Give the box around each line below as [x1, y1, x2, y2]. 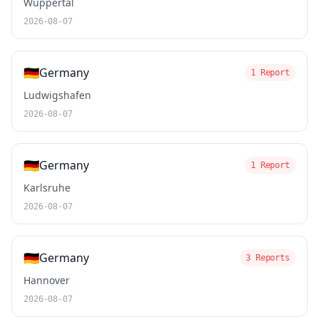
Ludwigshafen [23, 88, 91, 102]
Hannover [23, 273, 70, 287]
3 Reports [246, 253, 290, 263]
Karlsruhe [23, 181, 70, 194]
